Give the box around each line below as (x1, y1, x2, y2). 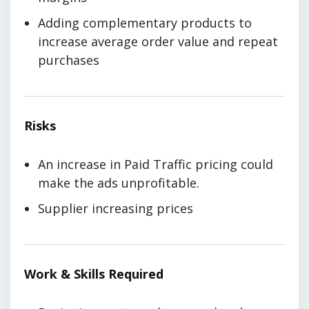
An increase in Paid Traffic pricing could (38, 156, 273, 173)
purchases (38, 52, 99, 69)
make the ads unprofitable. (38, 175, 199, 192)
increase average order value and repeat (38, 33, 278, 50)
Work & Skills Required (24, 266, 163, 283)
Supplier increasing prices (38, 200, 193, 217)
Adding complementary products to (38, 14, 252, 32)
